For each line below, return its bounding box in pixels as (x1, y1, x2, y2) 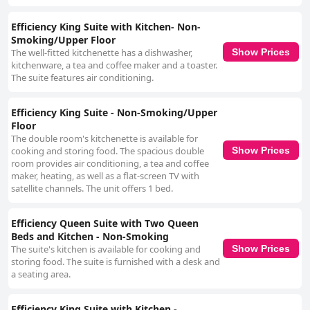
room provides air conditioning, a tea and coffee (11, 157, 209, 170)
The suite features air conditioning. (11, 71, 154, 84)
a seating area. (11, 268, 71, 281)
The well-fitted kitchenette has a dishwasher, (11, 46, 192, 60)
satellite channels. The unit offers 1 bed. (11, 182, 173, 195)
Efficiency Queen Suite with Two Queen (11, 217, 199, 230)
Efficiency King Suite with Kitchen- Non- (11, 20, 201, 34)
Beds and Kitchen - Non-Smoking (11, 230, 169, 244)
